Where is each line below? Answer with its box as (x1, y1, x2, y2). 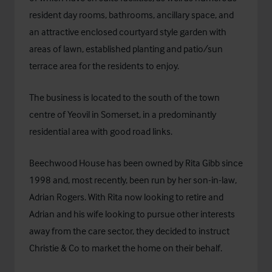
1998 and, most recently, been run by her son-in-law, (29, 174, 237, 186)
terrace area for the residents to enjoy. (29, 59, 179, 72)
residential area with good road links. (29, 125, 172, 137)
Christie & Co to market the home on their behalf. (29, 242, 226, 254)
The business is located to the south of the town (29, 91, 220, 103)
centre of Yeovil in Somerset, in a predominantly (29, 108, 216, 120)
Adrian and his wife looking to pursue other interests (29, 208, 235, 220)
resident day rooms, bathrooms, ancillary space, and (29, 8, 234, 21)
